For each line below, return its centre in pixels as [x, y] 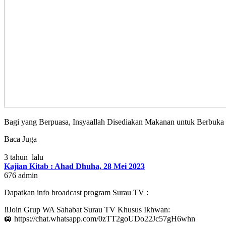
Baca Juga [20, 139]
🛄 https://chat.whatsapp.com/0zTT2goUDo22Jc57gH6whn [100, 218]
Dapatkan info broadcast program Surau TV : [76, 192]
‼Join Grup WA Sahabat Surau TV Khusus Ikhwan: [87, 209]
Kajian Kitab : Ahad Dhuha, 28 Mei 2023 [74, 166]
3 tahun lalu [24, 157]
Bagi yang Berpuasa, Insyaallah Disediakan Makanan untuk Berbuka [114, 122]
